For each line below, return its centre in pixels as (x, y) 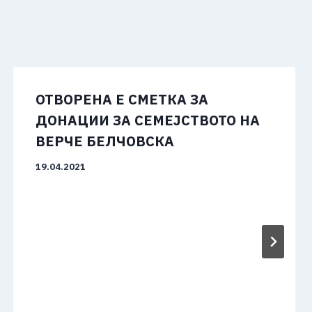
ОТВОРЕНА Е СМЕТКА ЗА (122, 99)
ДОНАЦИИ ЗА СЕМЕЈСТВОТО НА (147, 120)
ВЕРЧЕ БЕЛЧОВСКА (104, 141)
